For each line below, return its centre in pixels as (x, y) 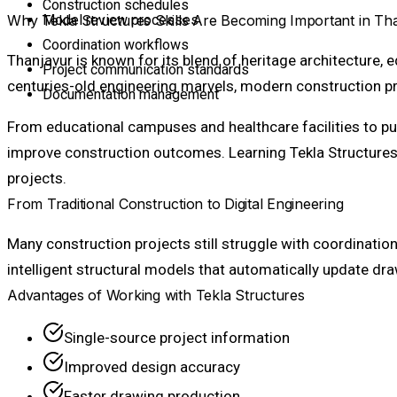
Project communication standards (146, 69)
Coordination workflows (116, 44)
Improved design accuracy (152, 366)
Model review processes (121, 19)
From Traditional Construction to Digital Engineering (175, 203)
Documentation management (131, 94)
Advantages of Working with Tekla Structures (156, 295)
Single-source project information (177, 337)
